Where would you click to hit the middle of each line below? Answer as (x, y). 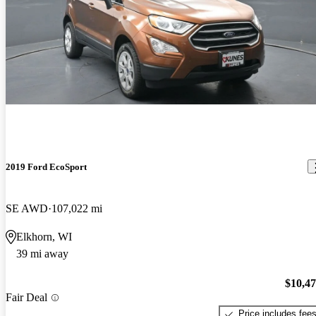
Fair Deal (26, 298)
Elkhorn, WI (44, 236)
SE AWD (27, 208)
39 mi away (42, 253)
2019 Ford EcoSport (46, 166)
